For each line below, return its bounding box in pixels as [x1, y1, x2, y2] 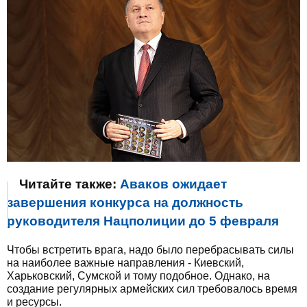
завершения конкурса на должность [7, 195, 243, 210]
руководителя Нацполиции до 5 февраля [7, 213, 279, 228]
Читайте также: [19, 176, 120, 191]
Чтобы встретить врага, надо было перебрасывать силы [7, 243, 294, 256]
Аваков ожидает [120, 176, 227, 191]
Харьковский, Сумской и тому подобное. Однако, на [7, 269, 270, 282]
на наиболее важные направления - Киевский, [7, 256, 244, 269]
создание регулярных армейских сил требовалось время [7, 282, 297, 295]
